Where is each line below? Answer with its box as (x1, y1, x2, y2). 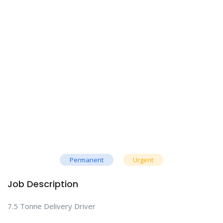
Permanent (70, 155, 104, 164)
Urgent (133, 155, 153, 164)
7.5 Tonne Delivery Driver (7, 201, 96, 211)
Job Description (7, 177, 78, 190)
